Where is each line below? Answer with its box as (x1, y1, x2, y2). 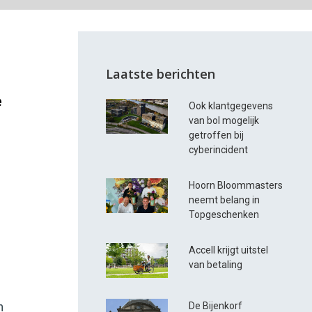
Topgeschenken (189, 209, 260, 221)
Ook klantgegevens (189, 100, 274, 112)
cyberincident (189, 144, 249, 156)
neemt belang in (189, 194, 260, 206)
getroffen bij (189, 130, 244, 141)
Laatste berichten (106, 65, 216, 83)
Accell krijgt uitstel (189, 244, 269, 256)
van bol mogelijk (189, 115, 260, 127)
